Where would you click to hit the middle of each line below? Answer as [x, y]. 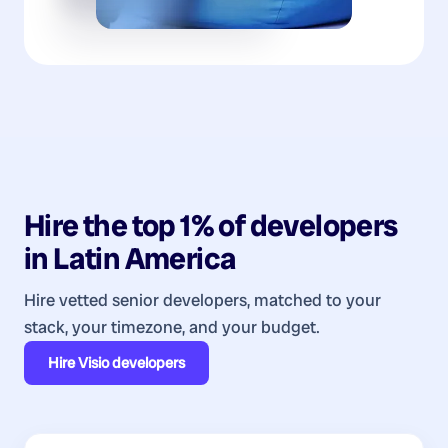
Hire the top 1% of [137, 225]
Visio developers [131, 362]
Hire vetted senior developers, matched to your [202, 299]
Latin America [145, 258]
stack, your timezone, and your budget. [172, 326]
